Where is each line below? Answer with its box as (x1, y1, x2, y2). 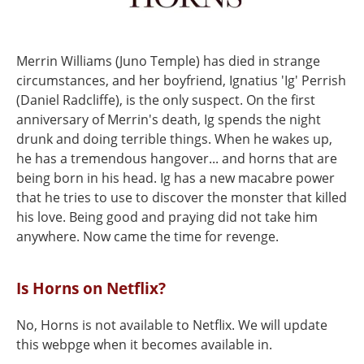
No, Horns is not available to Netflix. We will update (16, 316, 327, 334)
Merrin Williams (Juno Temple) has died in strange (16, 52, 320, 70)
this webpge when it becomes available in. (16, 336, 272, 353)
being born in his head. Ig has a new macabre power (16, 169, 335, 187)
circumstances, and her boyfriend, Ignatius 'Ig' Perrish (16, 71, 346, 89)
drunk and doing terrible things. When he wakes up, (16, 130, 332, 148)
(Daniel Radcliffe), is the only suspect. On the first (16, 91, 315, 109)
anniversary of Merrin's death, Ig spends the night (16, 110, 321, 128)
